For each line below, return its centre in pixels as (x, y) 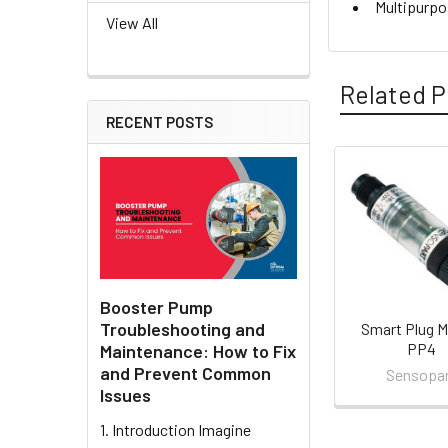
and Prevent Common (185, 372)
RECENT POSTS (159, 122)
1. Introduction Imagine (175, 429)
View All (132, 23)
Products (379, 228)
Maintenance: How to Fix (198, 350)
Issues (125, 394)
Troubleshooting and (182, 328)
